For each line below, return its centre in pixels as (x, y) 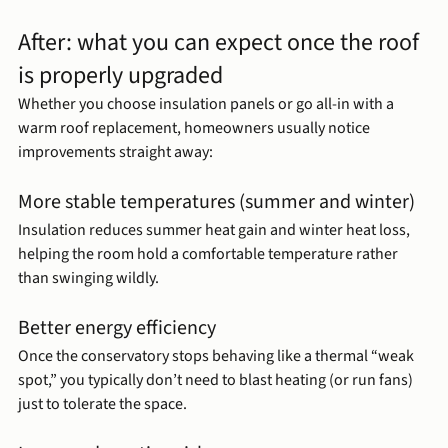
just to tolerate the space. (102, 404)
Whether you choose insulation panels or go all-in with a (207, 104)
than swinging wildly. (88, 278)
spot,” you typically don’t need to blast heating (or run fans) (217, 380)
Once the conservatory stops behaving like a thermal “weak (217, 356)
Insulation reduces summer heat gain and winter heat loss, (215, 230)
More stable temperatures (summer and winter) (216, 202)
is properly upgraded (120, 76)
